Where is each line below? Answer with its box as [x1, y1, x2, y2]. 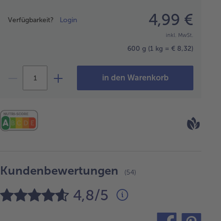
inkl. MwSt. [166, 32, 193, 39]
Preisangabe [7, 8, 45, 17]
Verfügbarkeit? [8, 15, 60, 24]
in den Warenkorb [102, 73, 169, 83]
